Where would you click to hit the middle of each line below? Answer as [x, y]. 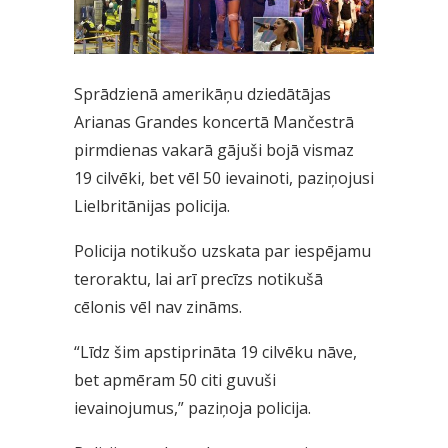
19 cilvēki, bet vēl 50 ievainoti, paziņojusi [224, 178]
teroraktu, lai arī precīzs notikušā [198, 279]
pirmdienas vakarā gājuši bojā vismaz [214, 150]
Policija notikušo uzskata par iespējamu [222, 251]
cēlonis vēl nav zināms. [158, 307]
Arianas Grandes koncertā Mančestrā [214, 122]
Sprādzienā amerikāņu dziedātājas [202, 94]
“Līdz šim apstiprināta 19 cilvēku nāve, [215, 352]
